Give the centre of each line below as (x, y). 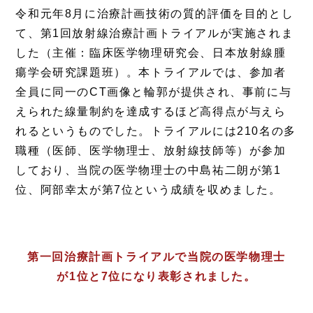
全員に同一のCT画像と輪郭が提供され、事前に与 (154, 92)
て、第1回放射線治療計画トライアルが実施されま (155, 34)
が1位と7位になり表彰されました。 (156, 277)
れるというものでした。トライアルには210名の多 (156, 131)
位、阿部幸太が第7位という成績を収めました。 (148, 190)
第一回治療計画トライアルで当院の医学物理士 (156, 257)
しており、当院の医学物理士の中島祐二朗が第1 (148, 170)
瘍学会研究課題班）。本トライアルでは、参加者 (151, 73)
